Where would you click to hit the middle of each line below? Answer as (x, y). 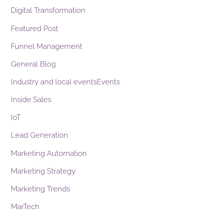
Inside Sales (31, 100)
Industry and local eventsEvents (66, 82)
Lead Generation (40, 135)
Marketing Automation (49, 153)
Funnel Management (47, 46)
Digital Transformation (48, 11)
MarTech (25, 207)
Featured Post (35, 28)
